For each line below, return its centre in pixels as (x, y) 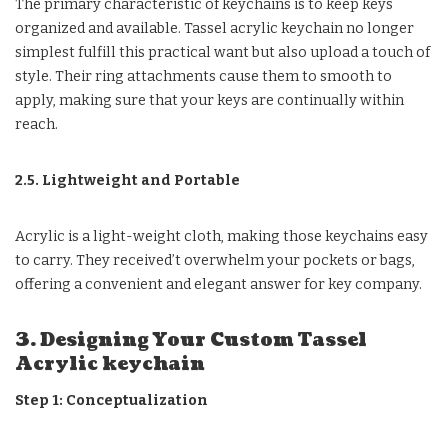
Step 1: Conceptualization (111, 400)
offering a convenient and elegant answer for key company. (218, 284)
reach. (36, 124)
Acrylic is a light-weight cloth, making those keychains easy (221, 236)
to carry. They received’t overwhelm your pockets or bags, (215, 260)
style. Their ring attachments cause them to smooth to (203, 76)
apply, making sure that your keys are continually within (209, 100)
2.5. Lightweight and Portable (127, 180)
